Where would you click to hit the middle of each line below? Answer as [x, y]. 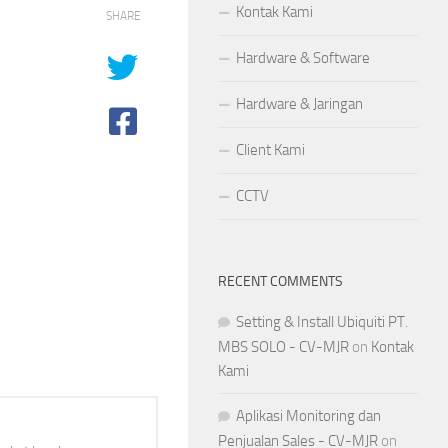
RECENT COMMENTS [280, 281]
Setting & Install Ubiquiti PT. [322, 321]
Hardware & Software [303, 57]
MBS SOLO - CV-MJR [283, 346]
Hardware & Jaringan [299, 103]
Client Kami [270, 149]
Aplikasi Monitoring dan [308, 415]
